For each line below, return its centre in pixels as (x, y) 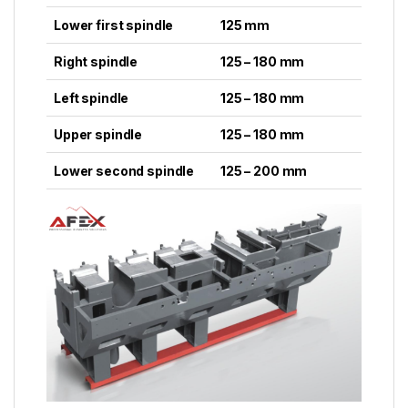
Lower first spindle (114, 25)
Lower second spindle (124, 170)
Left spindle (92, 97)
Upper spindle (98, 134)
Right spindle (96, 61)
